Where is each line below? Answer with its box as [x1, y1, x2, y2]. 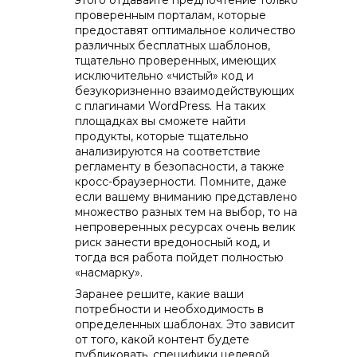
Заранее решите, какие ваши [75, 287, 244, 301]
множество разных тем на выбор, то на [75, 205, 297, 219]
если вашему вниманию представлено [75, 190, 297, 204]
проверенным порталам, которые [75, 8, 266, 22]
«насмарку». [75, 265, 143, 280]
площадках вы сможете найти [75, 114, 245, 128]
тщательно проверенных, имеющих [75, 53, 276, 68]
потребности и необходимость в [75, 302, 264, 316]
